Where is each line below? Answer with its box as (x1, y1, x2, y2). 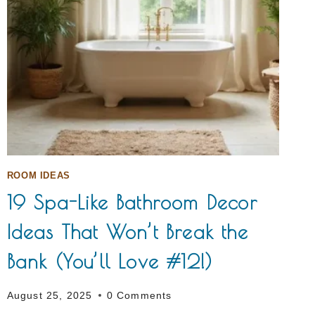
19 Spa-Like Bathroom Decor (6, 191, 257, 214)
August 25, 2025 (6, 289, 93, 301)
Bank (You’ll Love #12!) (6, 250, 213, 274)
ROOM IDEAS (6, 170, 70, 181)
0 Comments (106, 289, 172, 301)
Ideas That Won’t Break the (6, 220, 248, 244)
